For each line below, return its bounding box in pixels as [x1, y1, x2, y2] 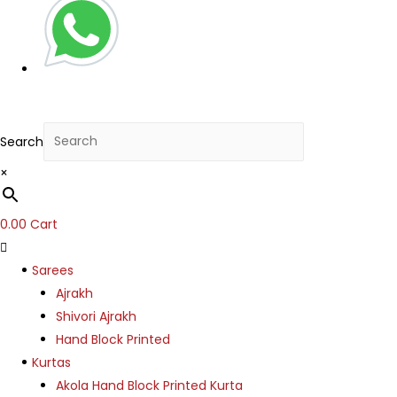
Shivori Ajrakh [56, 307, 136, 325]
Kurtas [32, 353, 71, 371]
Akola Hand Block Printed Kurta [56, 376, 243, 394]
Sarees [32, 261, 74, 279]
